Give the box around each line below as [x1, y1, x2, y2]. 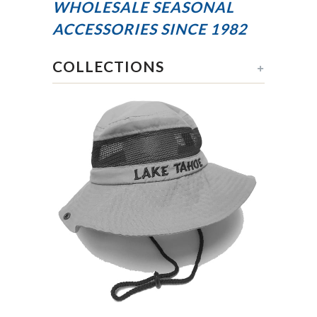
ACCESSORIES [52, 20, 161, 38]
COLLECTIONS [52, 57, 164, 75]
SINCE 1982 [161, 20, 247, 38]
